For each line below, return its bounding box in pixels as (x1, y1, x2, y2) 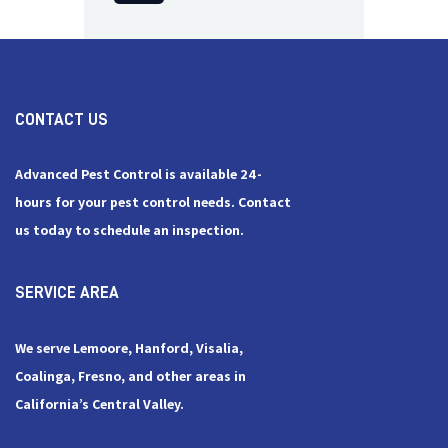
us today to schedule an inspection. (15, 222, 244, 240)
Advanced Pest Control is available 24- (15, 166, 262, 184)
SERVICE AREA (15, 285, 119, 302)
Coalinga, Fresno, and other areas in (15, 367, 246, 385)
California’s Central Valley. (15, 395, 184, 413)
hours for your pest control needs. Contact (15, 194, 291, 212)
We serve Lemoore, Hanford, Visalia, (15, 339, 243, 357)
